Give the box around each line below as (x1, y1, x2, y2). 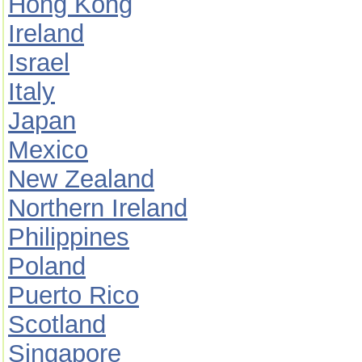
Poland (8, 252, 86, 280)
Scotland (8, 310, 106, 339)
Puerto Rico (8, 281, 139, 309)
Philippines (8, 223, 129, 251)
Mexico (8, 136, 88, 164)
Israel (8, 48, 69, 77)
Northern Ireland (8, 194, 187, 222)
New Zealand (8, 165, 154, 193)
